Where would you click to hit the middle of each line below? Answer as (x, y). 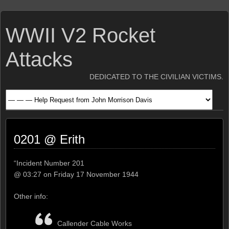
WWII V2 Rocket (81, 35)
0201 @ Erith (49, 139)
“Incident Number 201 (49, 163)
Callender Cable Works (94, 223)
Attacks (39, 59)
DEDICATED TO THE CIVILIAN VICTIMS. (156, 77)
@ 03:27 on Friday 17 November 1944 (76, 174)
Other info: (31, 196)
